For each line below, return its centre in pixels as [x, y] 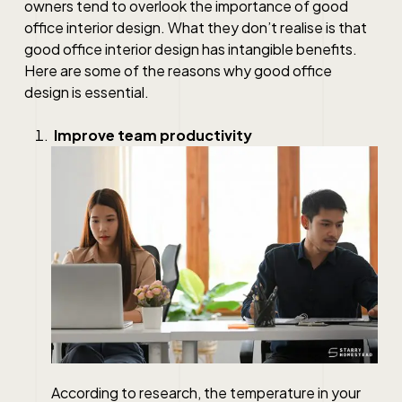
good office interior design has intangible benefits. [190, 48]
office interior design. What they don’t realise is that [195, 27]
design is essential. [86, 92]
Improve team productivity [151, 135]
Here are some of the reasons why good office [178, 70]
